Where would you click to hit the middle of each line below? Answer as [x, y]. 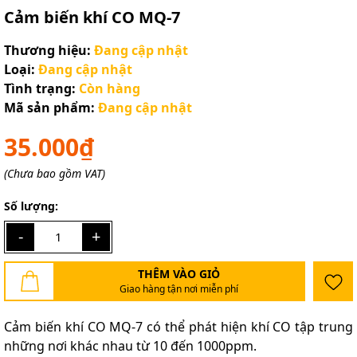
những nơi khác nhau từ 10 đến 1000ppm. [130, 345]
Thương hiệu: [47, 50]
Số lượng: [31, 206]
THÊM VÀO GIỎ [178, 274]
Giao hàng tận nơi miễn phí [178, 289]
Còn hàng [110, 88]
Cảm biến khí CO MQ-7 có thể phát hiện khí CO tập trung [178, 326]
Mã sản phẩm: [49, 108]
